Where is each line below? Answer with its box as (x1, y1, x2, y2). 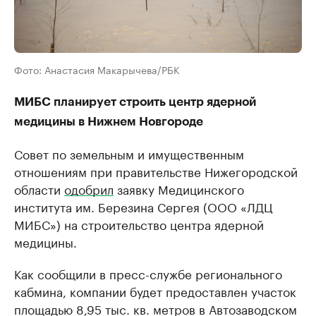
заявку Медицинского (114, 179, 244, 198)
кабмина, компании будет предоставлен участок (14, 281, 296, 300)
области (14, 179, 64, 198)
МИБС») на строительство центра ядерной (14, 214, 264, 233)
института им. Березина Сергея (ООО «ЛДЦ (14, 197, 272, 216)
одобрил (64, 179, 114, 198)
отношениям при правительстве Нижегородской (14, 162, 298, 181)
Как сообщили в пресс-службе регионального (14, 264, 282, 283)
